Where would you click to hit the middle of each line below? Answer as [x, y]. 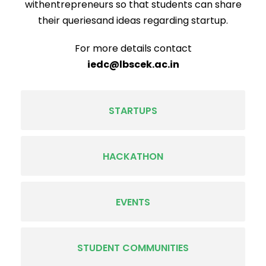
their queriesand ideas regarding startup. [133, 20]
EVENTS [133, 202]
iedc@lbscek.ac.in [133, 64]
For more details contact [133, 48]
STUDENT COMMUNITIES [133, 248]
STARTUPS [133, 111]
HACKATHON [133, 156]
